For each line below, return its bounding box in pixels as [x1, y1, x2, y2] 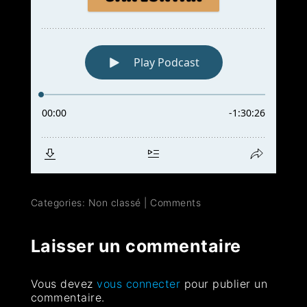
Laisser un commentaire [30, 236, 241, 257]
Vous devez [30, 277, 97, 291]
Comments [150, 197, 201, 209]
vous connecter [97, 277, 181, 291]
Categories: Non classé [30, 197, 141, 209]
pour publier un [180, 277, 268, 291]
